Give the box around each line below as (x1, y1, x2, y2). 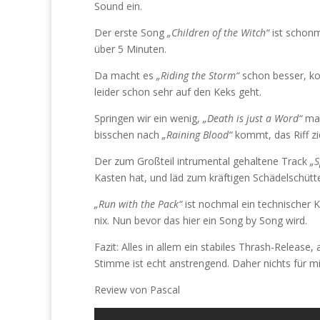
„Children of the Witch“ (167, 26, 269, 39)
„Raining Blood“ (159, 128, 232, 141)
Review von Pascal (94, 283, 180, 296)
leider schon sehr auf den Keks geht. (94, 85, 261, 99)
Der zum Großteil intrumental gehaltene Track (94, 154, 310, 168)
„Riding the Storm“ (156, 69, 239, 82)
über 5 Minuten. (94, 42, 166, 56)
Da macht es (94, 69, 156, 82)
